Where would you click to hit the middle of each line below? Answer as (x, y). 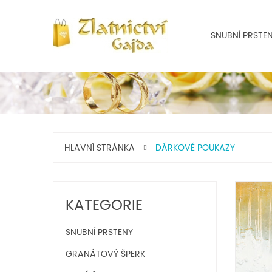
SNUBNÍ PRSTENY (99, 232)
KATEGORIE (104, 206)
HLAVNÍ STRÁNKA (100, 148)
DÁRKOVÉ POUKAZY (194, 148)
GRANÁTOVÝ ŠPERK (105, 254)
